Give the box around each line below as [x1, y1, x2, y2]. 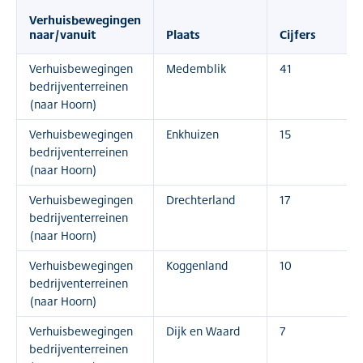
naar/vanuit [29, 25, 96, 43]
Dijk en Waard [166, 322, 241, 340]
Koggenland [166, 257, 228, 274]
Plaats [166, 25, 200, 43]
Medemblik [166, 60, 226, 77]
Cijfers [280, 25, 316, 43]
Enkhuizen [166, 126, 219, 143]
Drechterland [166, 191, 236, 208]
